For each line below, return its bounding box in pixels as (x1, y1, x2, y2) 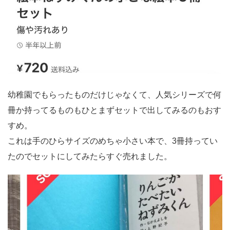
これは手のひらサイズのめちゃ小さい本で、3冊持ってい (8, 137, 218, 146)
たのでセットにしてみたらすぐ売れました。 (8, 152, 172, 161)
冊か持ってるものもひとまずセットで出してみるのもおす (8, 106, 221, 115)
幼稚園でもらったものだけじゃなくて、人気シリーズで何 (8, 90, 221, 100)
